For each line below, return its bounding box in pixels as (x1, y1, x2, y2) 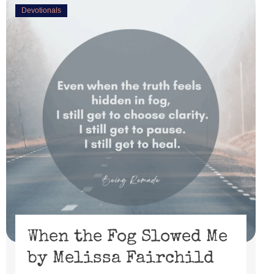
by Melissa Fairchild (28, 250, 214, 267)
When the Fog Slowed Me (28, 229, 228, 246)
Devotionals (21, 6, 61, 15)
